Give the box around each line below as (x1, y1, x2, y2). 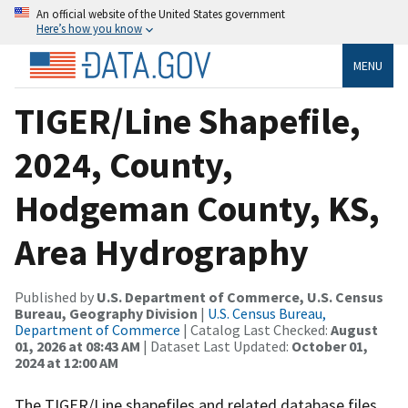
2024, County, (15, 141, 233, 188)
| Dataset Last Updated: (140, 336, 291, 355)
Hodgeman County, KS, (15, 185, 380, 231)
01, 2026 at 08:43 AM (15, 336, 140, 355)
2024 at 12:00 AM (15, 352, 118, 372)
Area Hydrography (15, 229, 309, 275)
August (331, 320, 378, 339)
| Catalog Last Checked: (180, 320, 331, 339)
